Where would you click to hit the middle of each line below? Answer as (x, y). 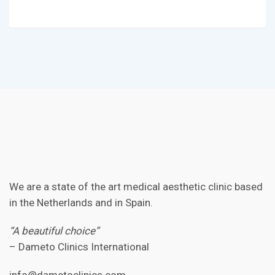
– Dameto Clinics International (79, 247)
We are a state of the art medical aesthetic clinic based (136, 187)
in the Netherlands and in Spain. (81, 203)
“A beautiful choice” (54, 231)
